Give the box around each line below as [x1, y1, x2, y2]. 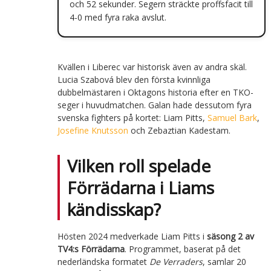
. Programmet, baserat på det [124, 243, 241, 255]
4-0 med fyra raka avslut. [69, 11, 166, 23]
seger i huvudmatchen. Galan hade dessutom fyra [57, 99, 252, 111]
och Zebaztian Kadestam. [128, 124, 230, 136]
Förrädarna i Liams [67, 175, 214, 199]
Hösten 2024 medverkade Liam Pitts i [57, 230, 207, 242]
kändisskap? [67, 197, 161, 221]
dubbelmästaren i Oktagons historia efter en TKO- [57, 86, 253, 98]
